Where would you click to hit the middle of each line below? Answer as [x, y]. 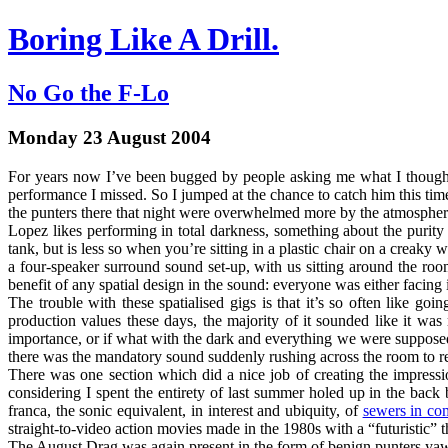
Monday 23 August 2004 [109, 137]
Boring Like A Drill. [143, 39]
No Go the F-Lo [88, 92]
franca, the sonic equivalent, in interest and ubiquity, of [185, 410]
